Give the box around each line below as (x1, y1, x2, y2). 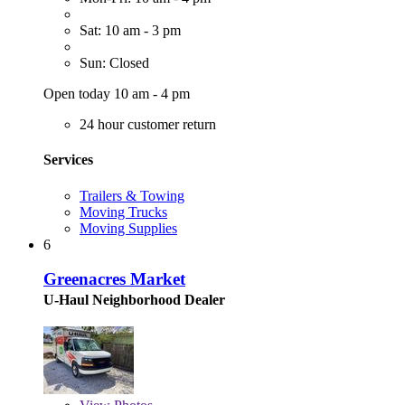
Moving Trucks (80, 203, 167, 220)
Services (43, 152, 93, 168)
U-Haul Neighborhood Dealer (43, 292, 225, 308)
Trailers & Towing (80, 187, 184, 203)
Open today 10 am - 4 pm (43, 86, 190, 102)
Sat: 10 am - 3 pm (80, 23, 181, 39)
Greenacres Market (43, 269, 185, 289)
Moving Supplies (80, 220, 177, 236)
